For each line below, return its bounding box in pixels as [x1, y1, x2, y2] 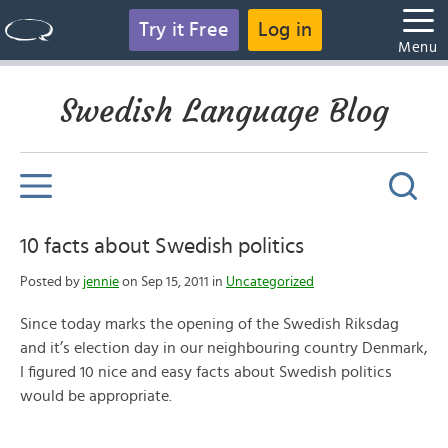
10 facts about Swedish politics [20, 235, 304, 257]
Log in [258, 20, 313, 40]
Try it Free [138, 20, 229, 40]
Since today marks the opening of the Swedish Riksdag [20, 316, 399, 332]
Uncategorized [226, 275, 314, 289]
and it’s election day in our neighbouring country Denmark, [20, 340, 428, 356]
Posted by [20, 275, 83, 289]
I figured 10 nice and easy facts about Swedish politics [20, 364, 392, 380]
